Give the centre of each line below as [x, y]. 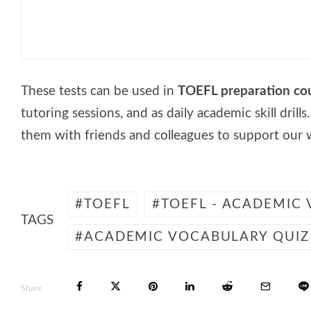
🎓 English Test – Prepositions [210, 10]
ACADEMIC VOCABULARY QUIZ [196, 237]
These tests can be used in [99, 91]
